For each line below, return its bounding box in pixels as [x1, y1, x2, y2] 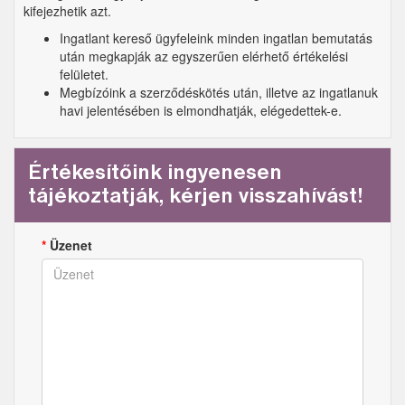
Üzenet [46, 235, 92, 254]
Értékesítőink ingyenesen [28, 164, 282, 183]
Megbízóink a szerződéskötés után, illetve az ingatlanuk [60, 82, 378, 101]
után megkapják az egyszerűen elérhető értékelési [60, 46, 348, 65]
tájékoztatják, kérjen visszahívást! [28, 187, 363, 206]
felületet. [60, 64, 108, 83]
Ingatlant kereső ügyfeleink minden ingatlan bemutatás [60, 28, 372, 47]
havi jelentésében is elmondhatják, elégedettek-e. [60, 100, 342, 119]
